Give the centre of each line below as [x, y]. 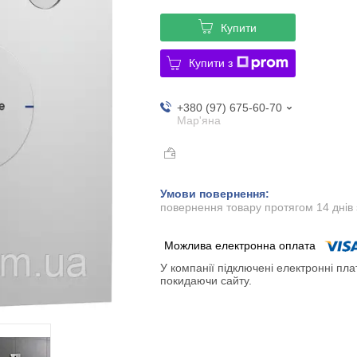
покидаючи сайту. [206, 281]
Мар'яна [198, 120]
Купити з [211, 63]
